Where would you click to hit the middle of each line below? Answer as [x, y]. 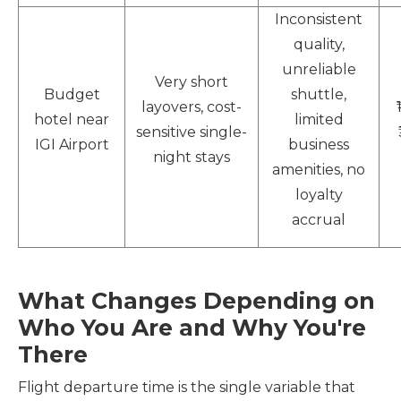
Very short [192, 82]
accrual [319, 220]
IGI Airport [72, 145]
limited [319, 119]
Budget [72, 94]
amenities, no [319, 170]
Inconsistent [319, 19]
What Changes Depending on [196, 301]
